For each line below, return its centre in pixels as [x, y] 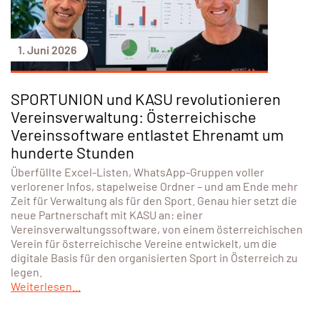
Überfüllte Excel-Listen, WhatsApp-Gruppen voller [137, 171]
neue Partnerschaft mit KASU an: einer [107, 214]
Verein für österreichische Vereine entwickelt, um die [144, 243]
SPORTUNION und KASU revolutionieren [146, 98]
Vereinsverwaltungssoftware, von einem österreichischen [157, 229]
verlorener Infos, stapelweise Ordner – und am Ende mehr [154, 186]
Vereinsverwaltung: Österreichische [134, 116]
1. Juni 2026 [47, 49]
